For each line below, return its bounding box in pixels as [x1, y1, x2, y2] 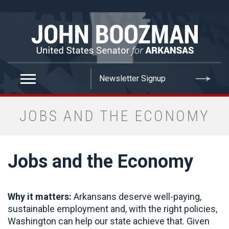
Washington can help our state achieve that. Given [8, 216, 210, 226]
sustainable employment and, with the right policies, [8, 203, 217, 214]
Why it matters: [8, 191, 74, 202]
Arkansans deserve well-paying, [74, 191, 201, 202]
